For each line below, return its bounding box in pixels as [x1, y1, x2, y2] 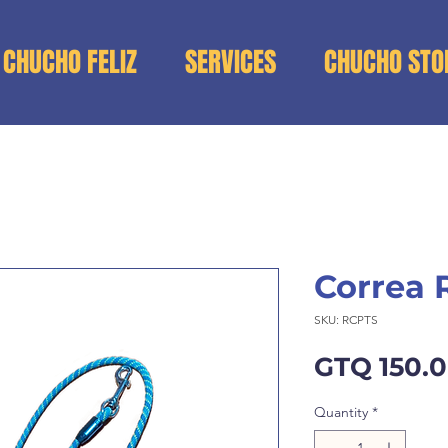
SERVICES [185, 42, 276, 82]
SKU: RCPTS [314, 312, 378, 327]
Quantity [314, 403, 368, 421]
